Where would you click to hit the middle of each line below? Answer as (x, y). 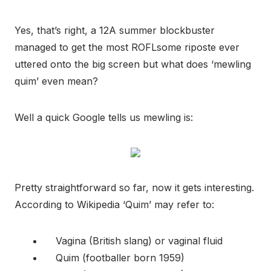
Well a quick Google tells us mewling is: (104, 118)
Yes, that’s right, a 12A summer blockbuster (115, 31)
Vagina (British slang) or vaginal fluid (133, 241)
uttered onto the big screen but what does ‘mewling (133, 64)
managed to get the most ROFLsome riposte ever (127, 47)
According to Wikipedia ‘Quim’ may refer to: (114, 205)
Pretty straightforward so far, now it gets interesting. (134, 188)
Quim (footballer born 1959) (114, 258)
